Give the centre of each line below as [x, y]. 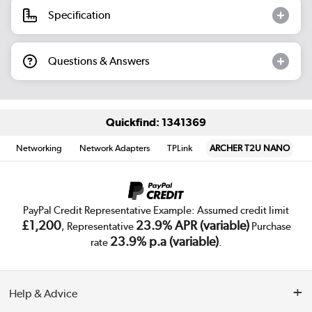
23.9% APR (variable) [192, 226]
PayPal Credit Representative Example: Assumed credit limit [156, 211]
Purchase [270, 227]
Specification [79, 15]
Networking [39, 148]
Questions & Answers [99, 61]
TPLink [180, 148]
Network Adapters [115, 148]
